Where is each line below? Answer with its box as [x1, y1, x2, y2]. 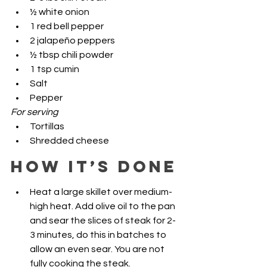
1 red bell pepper [30, 21, 104, 32]
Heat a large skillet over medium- [30, 187, 172, 197]
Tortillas [30, 122, 66, 132]
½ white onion [30, 7, 89, 17]
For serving [11, 107, 58, 117]
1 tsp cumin [30, 64, 79, 74]
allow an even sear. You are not [30, 244, 166, 254]
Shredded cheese [30, 136, 109, 146]
